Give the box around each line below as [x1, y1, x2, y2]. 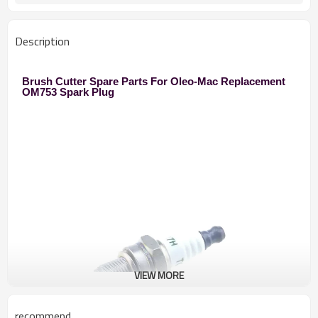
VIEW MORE [134, 268, 184, 283]
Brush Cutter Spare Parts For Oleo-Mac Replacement [22, 76, 285, 87]
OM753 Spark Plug [22, 87, 114, 98]
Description [15, 33, 70, 50]
